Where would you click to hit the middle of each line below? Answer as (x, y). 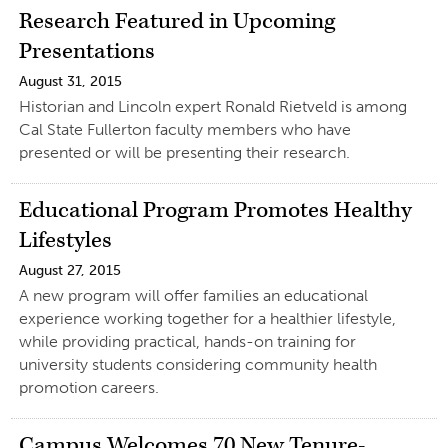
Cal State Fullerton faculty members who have (184, 129)
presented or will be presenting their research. (184, 152)
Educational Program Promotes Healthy (215, 210)
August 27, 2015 (69, 270)
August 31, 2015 (70, 81)
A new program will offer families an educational (193, 295)
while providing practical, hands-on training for (187, 341)
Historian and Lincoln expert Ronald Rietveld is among (212, 106)
